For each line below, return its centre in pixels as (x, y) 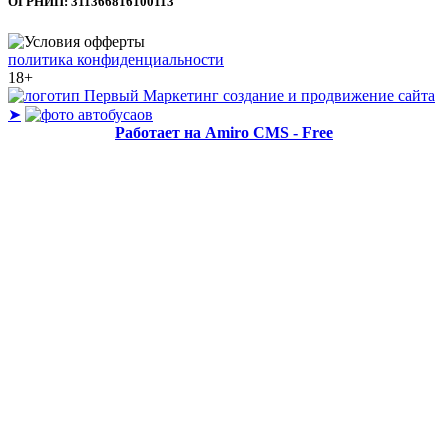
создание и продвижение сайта (329, 95)
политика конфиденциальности (116, 59)
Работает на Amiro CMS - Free (224, 132)
